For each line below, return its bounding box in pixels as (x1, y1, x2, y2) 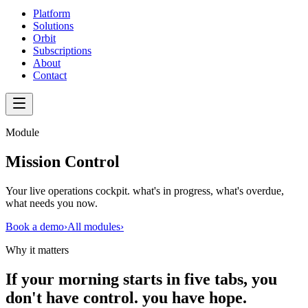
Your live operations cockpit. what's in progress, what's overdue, (5, 184, 284, 197)
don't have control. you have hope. (5, 288, 247, 307)
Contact (33, 69, 67, 81)
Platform (33, 8, 70, 19)
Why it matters (5, 243, 69, 256)
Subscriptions (33, 45, 91, 56)
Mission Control (5, 152, 120, 170)
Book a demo (5, 220, 64, 232)
